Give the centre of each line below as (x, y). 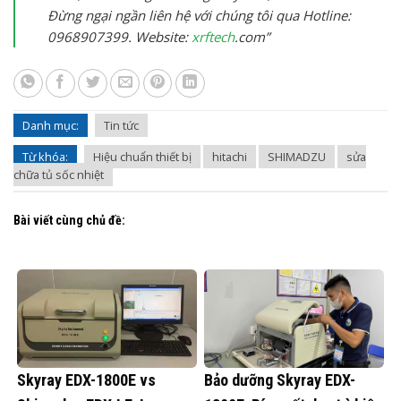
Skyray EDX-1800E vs (86, 380)
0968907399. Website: (119, 36)
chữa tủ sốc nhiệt (59, 175)
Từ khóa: (45, 157)
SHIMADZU (297, 157)
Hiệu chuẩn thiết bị (142, 157)
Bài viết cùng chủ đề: (69, 220)
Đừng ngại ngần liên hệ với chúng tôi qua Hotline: (199, 15)
